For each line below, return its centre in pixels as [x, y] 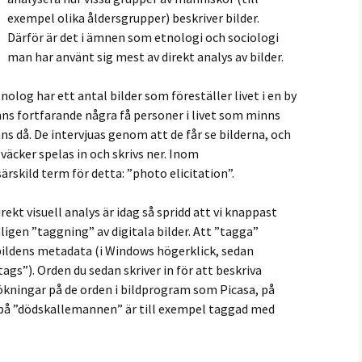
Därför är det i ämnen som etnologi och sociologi [143, 37]
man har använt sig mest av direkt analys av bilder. [145, 57]
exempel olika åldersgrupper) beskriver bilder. [133, 18]
